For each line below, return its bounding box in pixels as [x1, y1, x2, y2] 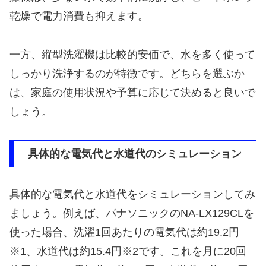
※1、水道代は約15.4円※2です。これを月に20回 [9, 245, 246, 257]
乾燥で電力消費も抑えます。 [9, 10, 148, 23]
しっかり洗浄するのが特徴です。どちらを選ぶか [9, 67, 245, 80]
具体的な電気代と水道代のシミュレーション [28, 147, 242, 160]
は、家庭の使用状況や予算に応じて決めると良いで [9, 86, 255, 99]
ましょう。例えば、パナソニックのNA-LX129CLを [9, 207, 254, 219]
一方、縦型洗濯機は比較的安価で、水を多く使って [9, 48, 255, 61]
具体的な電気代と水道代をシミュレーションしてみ [9, 188, 255, 200]
